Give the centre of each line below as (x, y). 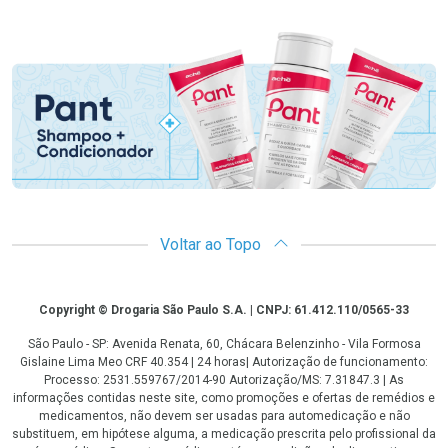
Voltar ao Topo (212, 245)
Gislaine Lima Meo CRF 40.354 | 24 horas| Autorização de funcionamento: (224, 362)
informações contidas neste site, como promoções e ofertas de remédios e (224, 398)
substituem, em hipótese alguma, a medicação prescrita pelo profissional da (224, 434)
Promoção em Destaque (145, 46)
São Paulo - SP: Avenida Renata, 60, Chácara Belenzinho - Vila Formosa (224, 344)
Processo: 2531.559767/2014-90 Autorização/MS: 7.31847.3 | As (224, 380)
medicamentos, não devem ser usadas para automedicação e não (224, 416)
